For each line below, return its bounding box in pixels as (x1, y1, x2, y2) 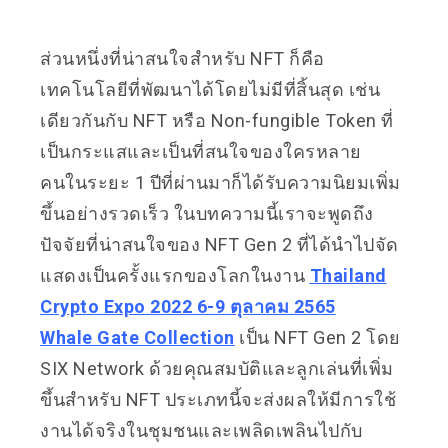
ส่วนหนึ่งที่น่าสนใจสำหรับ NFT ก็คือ (40, 48, 325, 69)
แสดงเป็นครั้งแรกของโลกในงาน (40, 265, 310, 286)
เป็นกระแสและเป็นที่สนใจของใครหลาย (40, 141, 362, 162)
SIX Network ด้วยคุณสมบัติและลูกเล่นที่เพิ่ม (40, 358, 394, 379)
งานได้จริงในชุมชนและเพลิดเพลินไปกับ (40, 420, 363, 441)
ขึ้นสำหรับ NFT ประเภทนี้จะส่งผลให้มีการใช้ (40, 389, 396, 410)
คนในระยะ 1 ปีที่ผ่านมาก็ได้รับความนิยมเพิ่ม (40, 172, 401, 193)
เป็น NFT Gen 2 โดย (234, 327, 401, 348)
